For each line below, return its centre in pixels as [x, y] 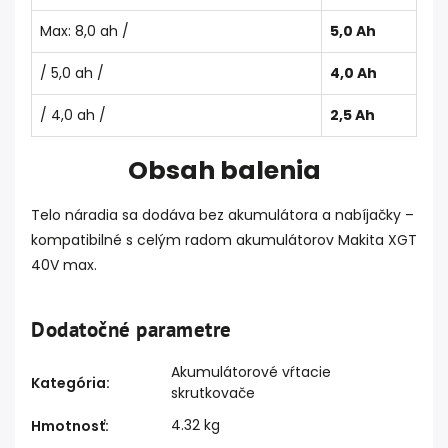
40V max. [64, 265]
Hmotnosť [68, 426]
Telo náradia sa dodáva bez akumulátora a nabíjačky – [222, 215]
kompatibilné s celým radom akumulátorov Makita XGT [224, 240]
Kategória [68, 383]
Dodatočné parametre [131, 330]
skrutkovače [213, 393]
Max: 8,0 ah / [84, 30]
